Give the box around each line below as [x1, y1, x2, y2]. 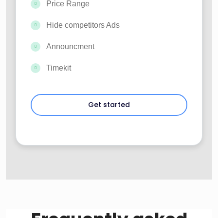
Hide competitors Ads [46, 21, 120, 30]
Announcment [46, 42, 94, 51]
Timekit [46, 64, 71, 73]
